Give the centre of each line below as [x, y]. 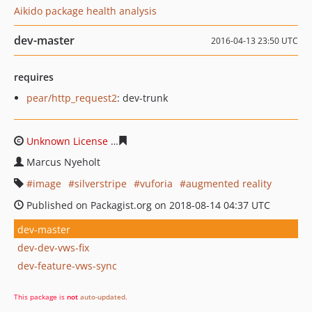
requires [34, 77]
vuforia [156, 184]
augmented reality [229, 184]
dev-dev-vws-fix [53, 247]
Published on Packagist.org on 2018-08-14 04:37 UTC [147, 205]
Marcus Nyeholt [63, 162]
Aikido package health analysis [85, 11]
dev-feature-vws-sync [67, 265]
